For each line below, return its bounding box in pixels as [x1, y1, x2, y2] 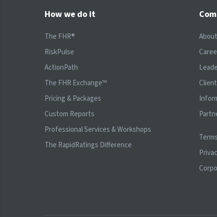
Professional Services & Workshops [45, 124, 151, 135]
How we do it [45, 8, 95, 20]
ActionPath [45, 62, 78, 73]
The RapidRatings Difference [45, 139, 132, 150]
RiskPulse [45, 46, 74, 57]
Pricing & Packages [45, 93, 101, 104]
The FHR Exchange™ [45, 77, 107, 88]
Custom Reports [45, 108, 94, 119]
